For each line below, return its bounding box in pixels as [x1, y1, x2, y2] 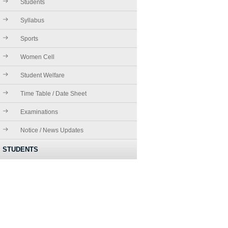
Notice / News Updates [20, 126, 84, 134]
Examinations [20, 108, 59, 116]
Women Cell [20, 53, 55, 61]
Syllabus [20, 16, 45, 24]
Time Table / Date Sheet [20, 90, 87, 97]
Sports [20, 35, 39, 42]
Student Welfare [20, 71, 65, 79]
